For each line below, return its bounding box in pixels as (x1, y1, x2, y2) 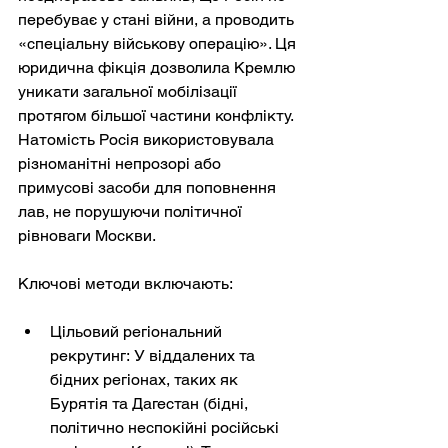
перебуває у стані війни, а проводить (18, 9, 298, 29)
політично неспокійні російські (50, 417, 283, 437)
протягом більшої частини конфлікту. (18, 105, 297, 125)
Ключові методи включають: (18, 273, 233, 293)
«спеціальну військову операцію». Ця (18, 33, 300, 53)
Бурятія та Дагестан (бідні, (50, 393, 252, 413)
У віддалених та (134, 345, 259, 365)
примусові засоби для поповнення (18, 177, 280, 197)
